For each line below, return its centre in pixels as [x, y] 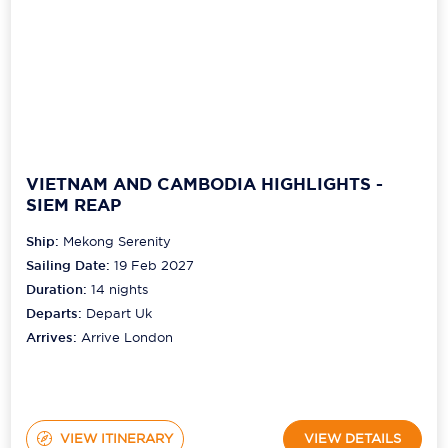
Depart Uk [119, 312]
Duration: [59, 289]
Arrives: [54, 337]
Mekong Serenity [117, 240]
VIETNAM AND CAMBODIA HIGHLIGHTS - [205, 184]
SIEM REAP [74, 205]
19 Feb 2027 [154, 264]
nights [127, 288]
